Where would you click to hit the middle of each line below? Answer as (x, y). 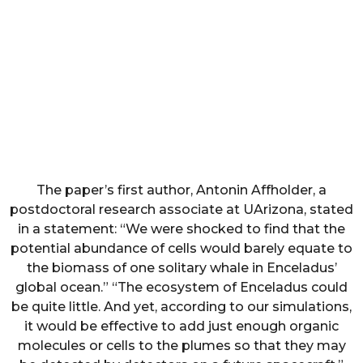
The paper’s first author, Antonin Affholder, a (181, 190)
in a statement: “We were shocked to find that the (181, 229)
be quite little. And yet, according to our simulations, (181, 307)
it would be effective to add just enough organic (181, 327)
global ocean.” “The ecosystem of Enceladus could (181, 288)
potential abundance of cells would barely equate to (181, 249)
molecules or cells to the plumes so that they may (181, 346)
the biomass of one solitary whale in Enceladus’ (181, 268)
